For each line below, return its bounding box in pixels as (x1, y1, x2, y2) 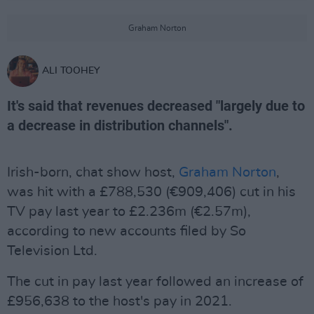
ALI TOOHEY (42, 66, 100, 76)
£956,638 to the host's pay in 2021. (7, 294, 232, 308)
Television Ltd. (7, 244, 97, 258)
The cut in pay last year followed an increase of (7, 275, 303, 289)
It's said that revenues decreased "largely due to (7, 97, 305, 114)
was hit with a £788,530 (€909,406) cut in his (7, 185, 296, 199)
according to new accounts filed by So (7, 224, 246, 238)
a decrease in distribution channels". (7, 117, 233, 134)
